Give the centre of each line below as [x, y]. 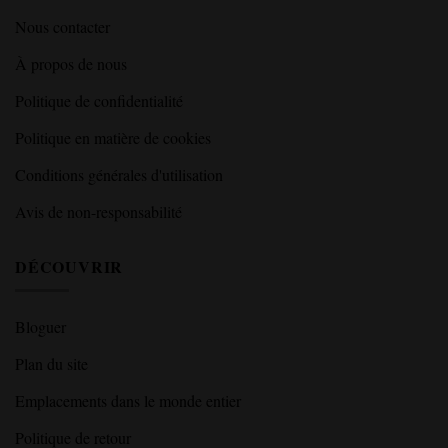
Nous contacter [62, 26]
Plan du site [51, 364]
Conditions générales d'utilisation [119, 174]
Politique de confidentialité [99, 100]
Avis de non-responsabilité [98, 211]
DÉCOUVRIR [69, 266]
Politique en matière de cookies [113, 137]
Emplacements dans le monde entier [128, 401]
